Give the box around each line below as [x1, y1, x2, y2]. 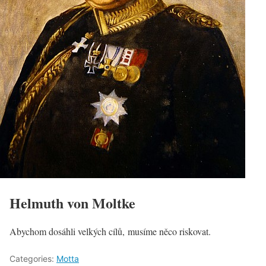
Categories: [9, 253, 56, 264]
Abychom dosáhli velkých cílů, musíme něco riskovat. [9, 224, 211, 237]
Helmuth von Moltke [9, 192, 135, 213]
